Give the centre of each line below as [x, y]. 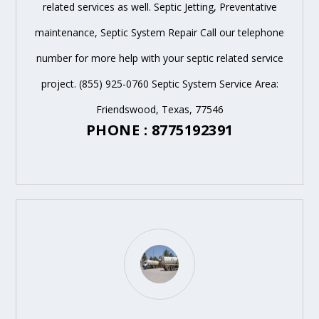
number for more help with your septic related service [159, 58]
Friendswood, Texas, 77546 [159, 109]
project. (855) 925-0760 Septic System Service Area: [159, 83]
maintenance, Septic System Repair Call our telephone [159, 32]
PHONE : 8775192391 [159, 130]
